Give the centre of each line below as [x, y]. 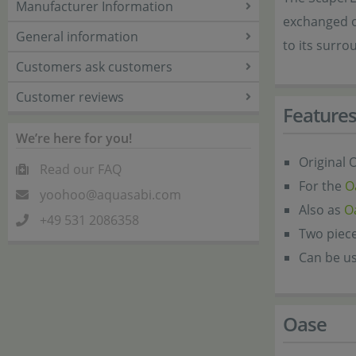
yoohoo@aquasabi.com [110, 195]
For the [322, 186]
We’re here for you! [74, 138]
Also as [321, 210]
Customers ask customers [94, 67]
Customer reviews [70, 97]
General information [77, 37]
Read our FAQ [81, 169]
